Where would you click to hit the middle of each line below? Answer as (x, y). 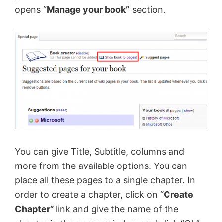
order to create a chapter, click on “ (89, 194)
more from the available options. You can (101, 166)
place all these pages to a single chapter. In (105, 180)
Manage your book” (88, 10)
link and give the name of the (117, 209)
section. (148, 10)
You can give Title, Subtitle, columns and (100, 151)
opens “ (31, 10)
